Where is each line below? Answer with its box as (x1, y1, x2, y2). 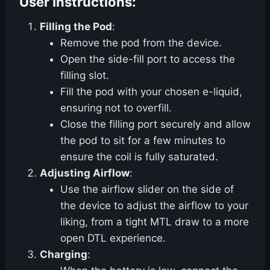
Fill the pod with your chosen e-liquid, (60, 86, 242, 98)
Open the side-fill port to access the (60, 53, 235, 66)
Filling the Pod (40, 20, 112, 33)
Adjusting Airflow (40, 167, 130, 180)
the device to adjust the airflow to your (60, 199, 248, 212)
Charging (40, 248, 87, 261)
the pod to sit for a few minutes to (60, 134, 225, 147)
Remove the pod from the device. (60, 37, 222, 49)
